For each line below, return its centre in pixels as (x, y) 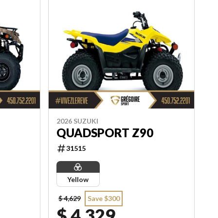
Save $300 (103, 199)
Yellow (78, 180)
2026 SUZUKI (77, 121)
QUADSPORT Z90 (105, 133)
